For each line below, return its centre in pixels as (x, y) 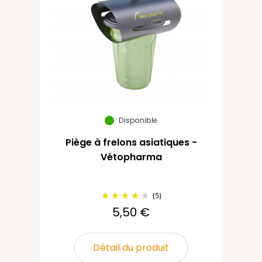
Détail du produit (131, 248)
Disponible (138, 120)
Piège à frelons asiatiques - (131, 142)
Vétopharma (131, 157)
